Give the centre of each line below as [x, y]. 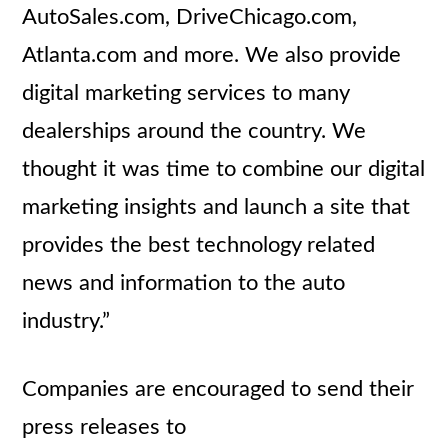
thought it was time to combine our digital [224, 169]
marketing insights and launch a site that [216, 207]
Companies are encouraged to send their [218, 389]
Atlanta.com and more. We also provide [212, 55]
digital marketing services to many [186, 93]
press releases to [104, 427]
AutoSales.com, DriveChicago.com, [190, 17]
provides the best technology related [199, 245]
